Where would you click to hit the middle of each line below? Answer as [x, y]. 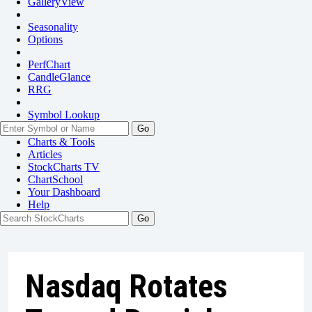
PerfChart [49, 64]
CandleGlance [59, 77]
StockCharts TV [64, 167]
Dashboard [76, 192]
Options [45, 39]
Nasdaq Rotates [126, 286]
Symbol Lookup [64, 115]
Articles [45, 154]
